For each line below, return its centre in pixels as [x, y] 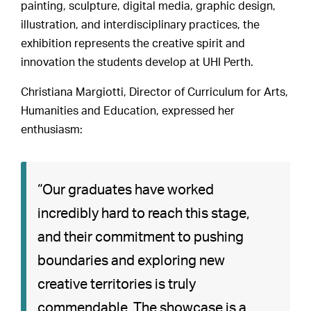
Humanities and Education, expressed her [128, 111]
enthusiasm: [52, 130]
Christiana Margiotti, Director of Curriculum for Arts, [155, 92]
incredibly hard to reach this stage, [144, 214]
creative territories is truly [117, 285]
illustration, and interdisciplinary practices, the [141, 25]
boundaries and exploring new [132, 261]
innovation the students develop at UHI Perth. [137, 62]
